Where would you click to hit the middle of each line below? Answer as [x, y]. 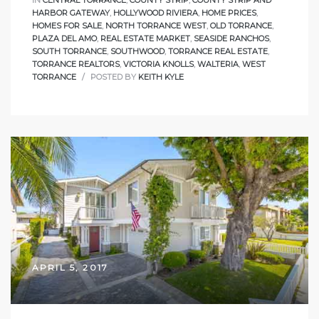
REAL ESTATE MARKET [145, 38]
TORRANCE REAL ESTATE [218, 51]
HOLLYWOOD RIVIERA [156, 12]
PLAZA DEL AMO [64, 38]
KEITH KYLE [161, 77]
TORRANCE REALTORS [76, 64]
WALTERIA [218, 64]
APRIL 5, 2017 [70, 268]
